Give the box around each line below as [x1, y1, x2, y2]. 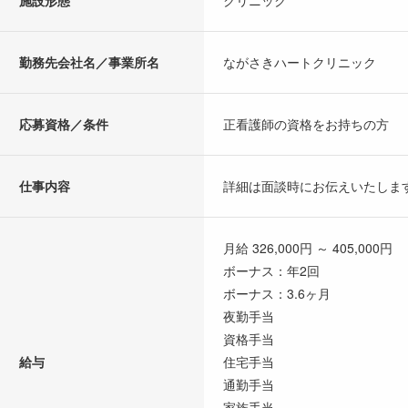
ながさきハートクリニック [223, 53, 376, 72]
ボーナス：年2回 [223, 261, 320, 280]
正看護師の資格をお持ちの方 [223, 115, 389, 134]
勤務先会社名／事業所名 [19, 53, 159, 72]
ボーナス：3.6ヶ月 [223, 284, 331, 303]
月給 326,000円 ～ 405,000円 [223, 239, 393, 258]
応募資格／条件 [19, 115, 108, 134]
